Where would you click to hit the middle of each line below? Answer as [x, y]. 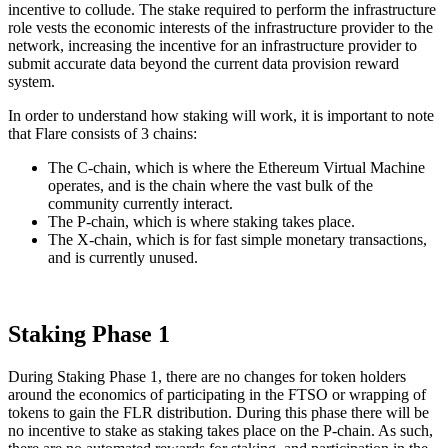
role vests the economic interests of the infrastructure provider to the [220, 28]
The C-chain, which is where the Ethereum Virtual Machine [236, 168]
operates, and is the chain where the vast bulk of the [210, 186]
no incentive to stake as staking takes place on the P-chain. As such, [220, 430]
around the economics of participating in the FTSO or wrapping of [217, 394]
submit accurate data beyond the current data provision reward [203, 64]
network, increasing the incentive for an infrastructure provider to [212, 46]
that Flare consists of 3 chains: [102, 134]
